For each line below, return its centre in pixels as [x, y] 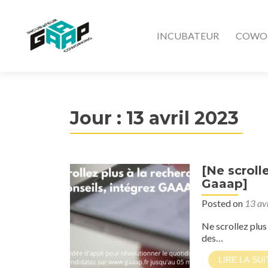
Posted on [223, 203]
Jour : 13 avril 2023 [154, 118]
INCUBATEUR [188, 36]
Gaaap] [225, 184]
